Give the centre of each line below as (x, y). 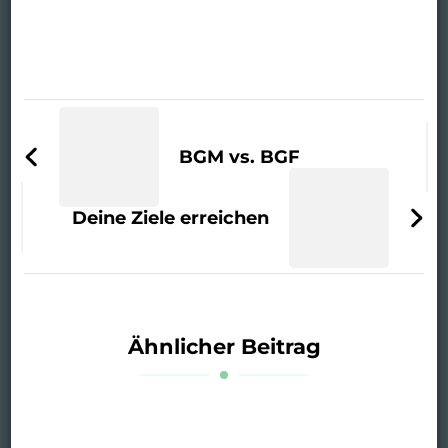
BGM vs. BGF (239, 157)
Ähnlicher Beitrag (224, 346)
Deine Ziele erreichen (171, 218)
